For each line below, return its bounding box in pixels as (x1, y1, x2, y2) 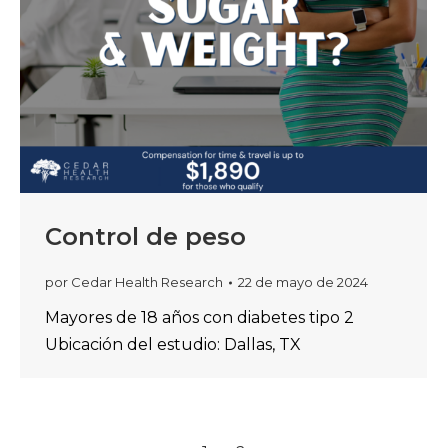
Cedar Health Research (71, 274, 223, 290)
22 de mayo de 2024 (238, 274, 368, 290)
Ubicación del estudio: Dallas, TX (45, 335, 301, 354)
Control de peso (45, 222, 246, 251)
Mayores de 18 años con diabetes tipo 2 (45, 308, 354, 327)
